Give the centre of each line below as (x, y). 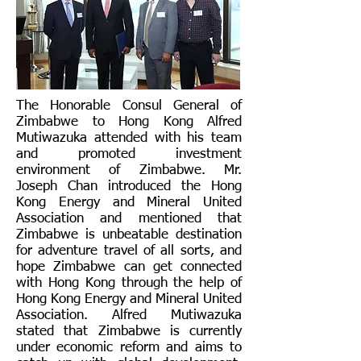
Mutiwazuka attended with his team (129, 138)
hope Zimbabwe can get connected (129, 267)
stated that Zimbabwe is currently (129, 332)
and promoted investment (129, 154)
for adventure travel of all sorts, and (129, 251)
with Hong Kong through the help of (129, 283)
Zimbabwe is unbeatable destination (129, 235)
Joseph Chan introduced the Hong (129, 187)
